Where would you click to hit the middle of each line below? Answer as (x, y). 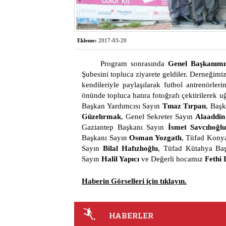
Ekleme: (87, 40)
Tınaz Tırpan (183, 106)
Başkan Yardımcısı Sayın (121, 106)
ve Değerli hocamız (172, 159)
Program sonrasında (134, 64)
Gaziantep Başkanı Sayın (125, 127)
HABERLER (131, 215)
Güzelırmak (101, 117)
